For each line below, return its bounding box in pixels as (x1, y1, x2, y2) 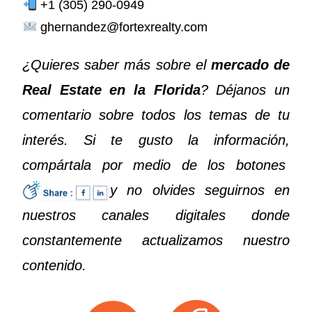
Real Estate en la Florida (22, 81, 201, 97)
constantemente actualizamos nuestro (22, 232, 290, 248)
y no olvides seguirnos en (110, 182, 290, 198)
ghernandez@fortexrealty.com (40, 19, 208, 34)
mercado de (210, 56, 290, 72)
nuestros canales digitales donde (22, 207, 290, 223)
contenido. (22, 257, 87, 273)
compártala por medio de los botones (22, 157, 290, 173)
